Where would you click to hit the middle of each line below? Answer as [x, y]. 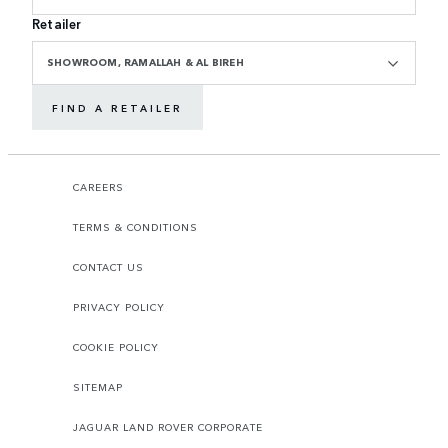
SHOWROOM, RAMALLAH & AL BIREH [145, 62]
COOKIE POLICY [116, 347]
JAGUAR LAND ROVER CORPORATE [168, 427]
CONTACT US [108, 267]
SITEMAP [98, 387]
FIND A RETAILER [117, 107]
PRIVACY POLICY [119, 307]
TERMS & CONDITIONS [135, 227]
